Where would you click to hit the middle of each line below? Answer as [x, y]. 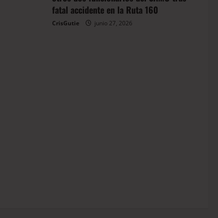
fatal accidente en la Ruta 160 [105, 10]
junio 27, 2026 [113, 23]
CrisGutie [66, 23]
